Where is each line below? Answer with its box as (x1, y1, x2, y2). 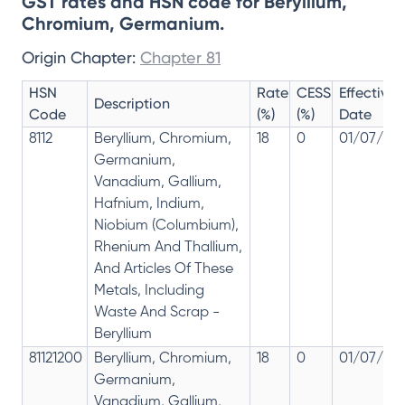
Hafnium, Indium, (94, 197, 204, 212)
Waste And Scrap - (94, 306, 220, 321)
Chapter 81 (140, 48, 221, 68)
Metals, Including (94, 284, 204, 299)
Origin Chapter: (22, 48, 140, 68)
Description (94, 95, 170, 113)
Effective (339, 84, 396, 102)
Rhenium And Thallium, (94, 240, 242, 256)
